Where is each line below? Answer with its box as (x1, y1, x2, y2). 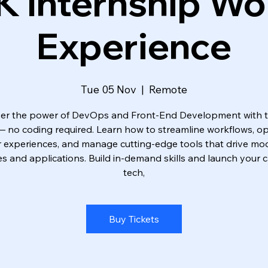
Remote (149, 82, 187, 96)
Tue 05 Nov (81, 82, 136, 96)
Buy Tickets (109, 212, 159, 225)
